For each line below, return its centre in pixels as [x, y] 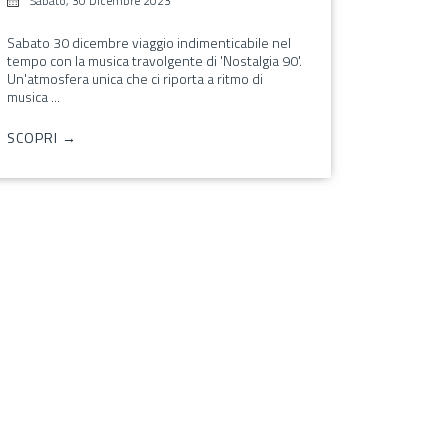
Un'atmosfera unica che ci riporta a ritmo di [134, 78]
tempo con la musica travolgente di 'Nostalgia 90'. [154, 60]
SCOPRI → [41, 137]
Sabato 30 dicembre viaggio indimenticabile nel [148, 42]
